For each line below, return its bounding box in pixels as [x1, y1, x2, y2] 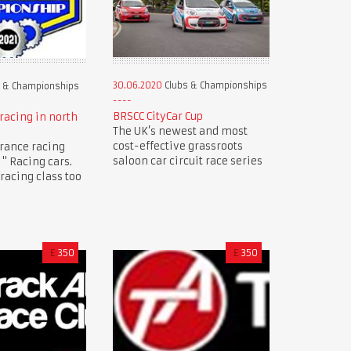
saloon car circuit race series [112, 154, 262, 168]
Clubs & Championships [161, 79, 267, 91]
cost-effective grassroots [112, 139, 243, 153]
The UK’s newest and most [112, 124, 248, 138]
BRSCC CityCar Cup [112, 109, 203, 123]
